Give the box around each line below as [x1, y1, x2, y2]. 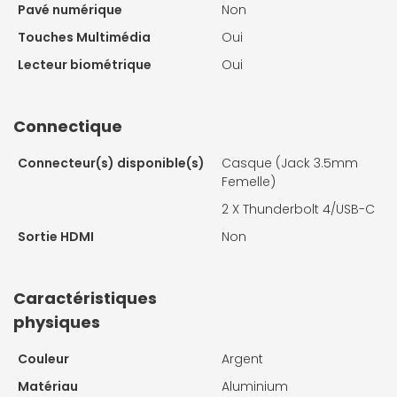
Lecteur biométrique [18, 56, 152, 74]
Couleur [18, 350, 69, 369]
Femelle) [222, 173, 276, 191]
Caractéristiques [13, 287, 157, 310]
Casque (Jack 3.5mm [222, 154, 358, 173]
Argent [222, 350, 263, 369]
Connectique [13, 115, 122, 138]
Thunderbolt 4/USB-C [243, 200, 375, 219]
